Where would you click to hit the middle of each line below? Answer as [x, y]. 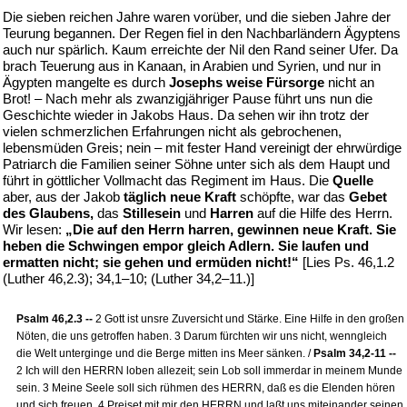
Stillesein [152, 213]
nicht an [349, 82]
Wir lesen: [34, 229]
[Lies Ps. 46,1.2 [347, 262]
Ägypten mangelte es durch [86, 82]
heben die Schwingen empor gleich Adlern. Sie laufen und [186, 246]
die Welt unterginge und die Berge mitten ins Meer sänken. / [165, 353]
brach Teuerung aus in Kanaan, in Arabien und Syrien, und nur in [192, 66]
